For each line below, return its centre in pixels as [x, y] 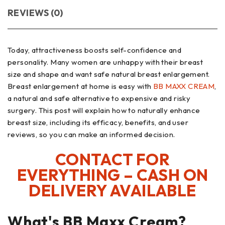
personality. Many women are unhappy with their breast [105, 62]
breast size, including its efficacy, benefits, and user [98, 123]
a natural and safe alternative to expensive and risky [99, 98]
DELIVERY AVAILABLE [113, 191]
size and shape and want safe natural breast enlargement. [109, 74]
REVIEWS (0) [35, 13]
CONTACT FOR [113, 159]
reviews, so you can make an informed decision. [91, 135]
